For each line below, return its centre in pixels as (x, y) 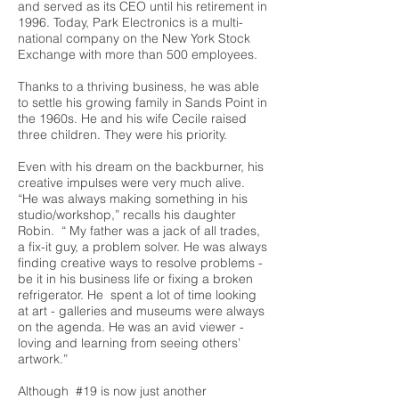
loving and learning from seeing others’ (129, 343)
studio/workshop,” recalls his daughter (127, 215)
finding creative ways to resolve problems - (140, 263)
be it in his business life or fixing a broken (135, 279)
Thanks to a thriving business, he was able (138, 86)
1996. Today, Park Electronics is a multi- (130, 22)
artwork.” (43, 359)
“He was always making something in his (133, 199)
